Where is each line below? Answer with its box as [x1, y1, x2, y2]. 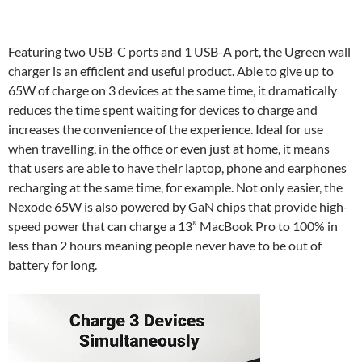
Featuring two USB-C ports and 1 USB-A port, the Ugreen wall [8, 43, 351, 59]
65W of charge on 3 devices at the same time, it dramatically [8, 82, 337, 98]
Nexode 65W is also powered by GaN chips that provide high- [8, 198, 348, 214]
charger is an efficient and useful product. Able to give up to [8, 62, 334, 78]
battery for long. [8, 256, 97, 272]
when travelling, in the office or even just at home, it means [8, 140, 330, 156]
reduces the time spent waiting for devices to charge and [8, 101, 318, 117]
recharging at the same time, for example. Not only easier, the [8, 179, 343, 195]
